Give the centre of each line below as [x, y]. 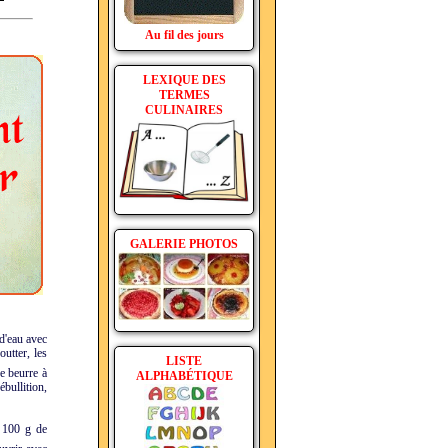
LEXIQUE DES [184, 80]
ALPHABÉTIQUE [184, 376]
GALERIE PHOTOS [184, 244]
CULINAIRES [184, 110]
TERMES [184, 95]
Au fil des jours [184, 35]
